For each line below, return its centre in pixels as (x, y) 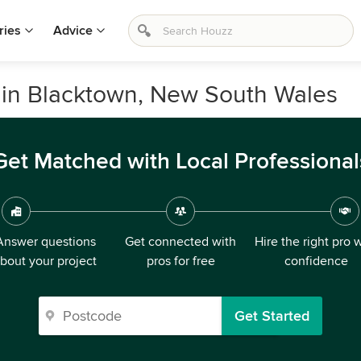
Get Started (272, 316)
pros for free (180, 261)
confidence (316, 261)
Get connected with (180, 242)
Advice (73, 31)
